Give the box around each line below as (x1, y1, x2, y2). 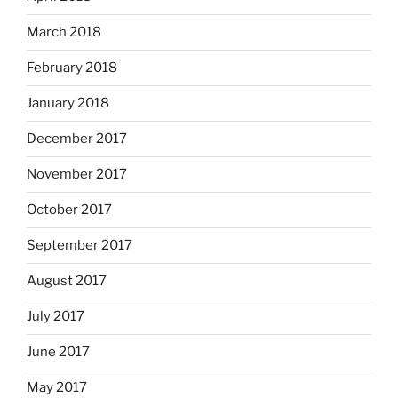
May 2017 (27, 379, 87, 396)
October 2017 (27, 202, 112, 219)
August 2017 (27, 273, 107, 290)
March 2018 (27, 24, 101, 41)
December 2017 (27, 131, 127, 147)
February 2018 (27, 60, 117, 76)
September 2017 (27, 237, 132, 254)
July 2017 (27, 308, 84, 325)
